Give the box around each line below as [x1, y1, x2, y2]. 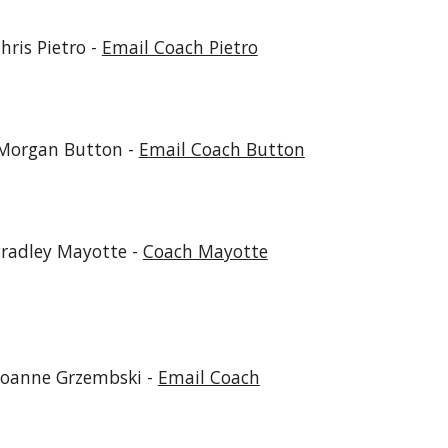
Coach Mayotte [142, 239, 268, 263]
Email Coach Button [138, 137, 305, 161]
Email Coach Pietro [101, 35, 258, 59]
